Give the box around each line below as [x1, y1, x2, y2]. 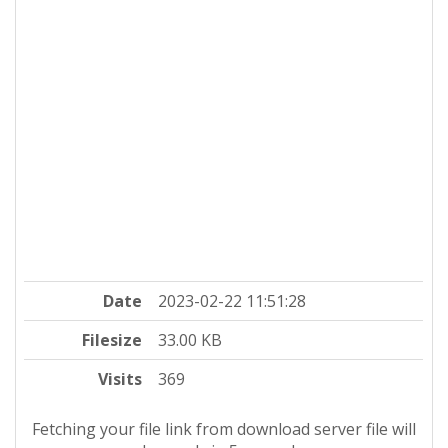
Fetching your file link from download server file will [32, 417, 416, 440]
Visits [98, 367, 143, 390]
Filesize [82, 328, 143, 351]
